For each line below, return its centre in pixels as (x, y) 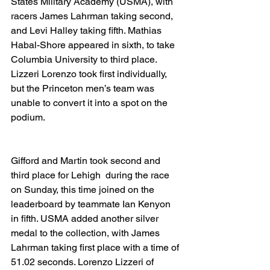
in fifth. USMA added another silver (86, 218)
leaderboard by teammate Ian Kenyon (92, 204)
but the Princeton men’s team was (84, 88)
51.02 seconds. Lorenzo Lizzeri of (83, 262)
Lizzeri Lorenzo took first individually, (90, 74)
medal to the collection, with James (86, 233)
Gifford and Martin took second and (87, 161)
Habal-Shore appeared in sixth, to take (94, 45)
